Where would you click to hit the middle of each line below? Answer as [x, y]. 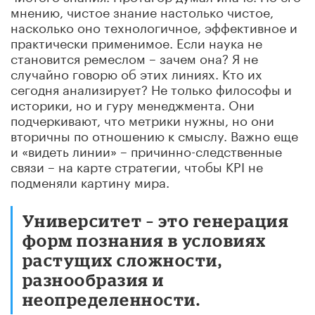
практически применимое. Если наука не [136, 41]
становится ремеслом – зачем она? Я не [134, 57]
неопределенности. [112, 299]
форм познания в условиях [144, 240]
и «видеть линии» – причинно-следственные [146, 149]
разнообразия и [94, 279]
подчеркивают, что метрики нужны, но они [142, 118]
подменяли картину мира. [90, 180]
